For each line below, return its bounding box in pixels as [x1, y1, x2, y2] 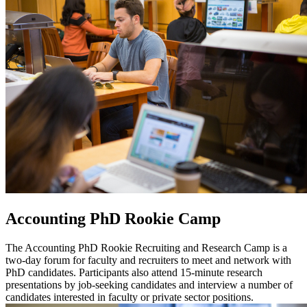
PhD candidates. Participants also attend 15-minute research [5, 267, 262, 279]
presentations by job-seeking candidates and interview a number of [5, 279, 293, 291]
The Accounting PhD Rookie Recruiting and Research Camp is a [5, 242, 287, 254]
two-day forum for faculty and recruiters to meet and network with [5, 254, 291, 267]
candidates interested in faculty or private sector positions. [5, 291, 254, 304]
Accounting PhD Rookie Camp [5, 210, 221, 228]
